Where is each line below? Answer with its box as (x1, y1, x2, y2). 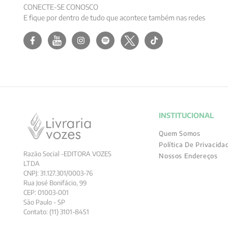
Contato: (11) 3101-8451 (23, 208, 89, 216)
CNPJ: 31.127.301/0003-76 (23, 169, 93, 177)
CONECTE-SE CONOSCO (23, 3, 98, 11)
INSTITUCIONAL (159, 111, 214, 120)
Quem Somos (159, 129, 201, 137)
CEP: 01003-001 (23, 188, 69, 196)
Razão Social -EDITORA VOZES (23, 150, 111, 158)
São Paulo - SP (23, 198, 65, 206)
